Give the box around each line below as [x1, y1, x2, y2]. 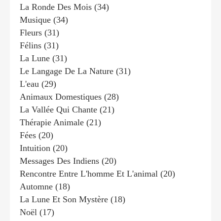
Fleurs [20, 27, 42, 37]
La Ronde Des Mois [20, 1, 92, 12]
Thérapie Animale [20, 117, 84, 127]
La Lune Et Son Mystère [20, 194, 108, 204]
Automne [20, 181, 53, 191]
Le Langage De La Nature [20, 66, 113, 76]
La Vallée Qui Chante [20, 104, 97, 114]
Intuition [20, 143, 50, 153]
